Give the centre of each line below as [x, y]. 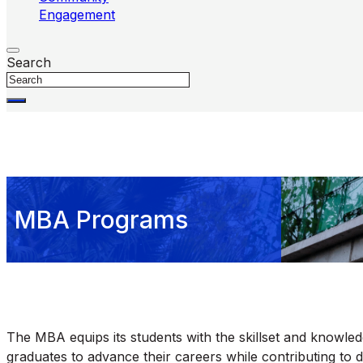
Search [29, 62]
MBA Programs [101, 219]
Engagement [77, 15]
